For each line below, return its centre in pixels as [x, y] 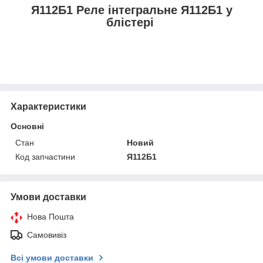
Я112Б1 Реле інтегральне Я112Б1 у [131, 10]
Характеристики [48, 106]
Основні [27, 126]
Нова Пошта [50, 216]
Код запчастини [45, 156]
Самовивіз [47, 235]
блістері [131, 23]
